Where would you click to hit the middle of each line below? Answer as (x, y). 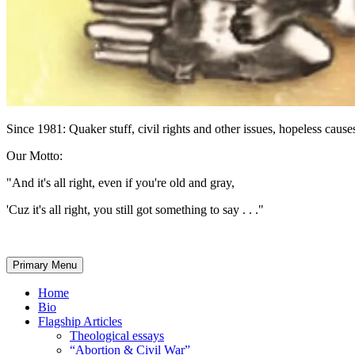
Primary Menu (45, 265)
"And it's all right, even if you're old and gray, (120, 183)
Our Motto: (34, 156)
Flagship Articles (80, 321)
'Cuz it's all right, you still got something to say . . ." (135, 210)
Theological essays (117, 336)
